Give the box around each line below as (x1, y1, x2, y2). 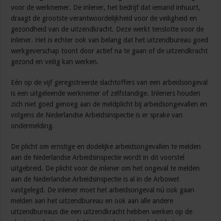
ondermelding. (11, 122, 55, 130)
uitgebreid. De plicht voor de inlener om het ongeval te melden (11, 164, 200, 173)
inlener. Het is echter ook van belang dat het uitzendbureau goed (11, 36, 209, 44)
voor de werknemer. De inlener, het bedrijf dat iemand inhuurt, (11, 3, 201, 12)
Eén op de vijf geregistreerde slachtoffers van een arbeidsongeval (11, 78, 208, 87)
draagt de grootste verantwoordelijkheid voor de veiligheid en (11, 14, 197, 23)
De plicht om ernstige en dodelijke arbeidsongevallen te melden (11, 143, 201, 151)
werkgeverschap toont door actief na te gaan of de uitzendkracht (11, 47, 208, 55)
